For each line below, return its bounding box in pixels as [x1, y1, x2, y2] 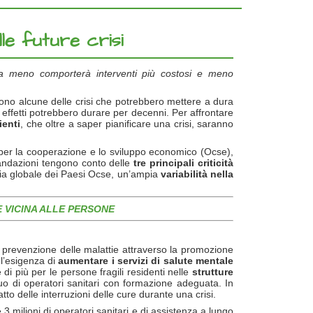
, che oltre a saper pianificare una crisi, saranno [20, 118, 234, 129]
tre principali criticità [133, 157, 233, 168]
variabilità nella [160, 168, 234, 180]
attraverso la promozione [122, 244, 234, 255]
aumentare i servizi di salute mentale [58, 255, 234, 266]
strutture [192, 266, 234, 277]
